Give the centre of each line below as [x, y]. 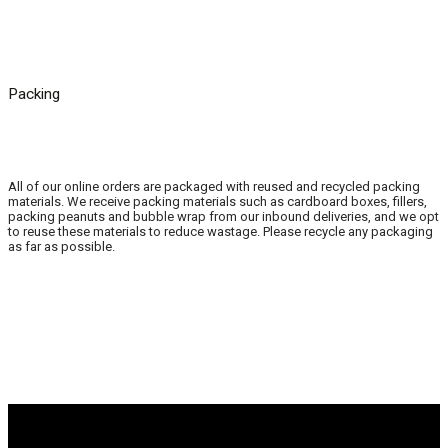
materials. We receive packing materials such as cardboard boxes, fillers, [217, 201]
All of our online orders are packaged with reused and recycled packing [214, 186]
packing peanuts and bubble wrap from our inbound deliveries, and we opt [223, 216]
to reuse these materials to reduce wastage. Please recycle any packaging [220, 231]
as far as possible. [61, 246]
